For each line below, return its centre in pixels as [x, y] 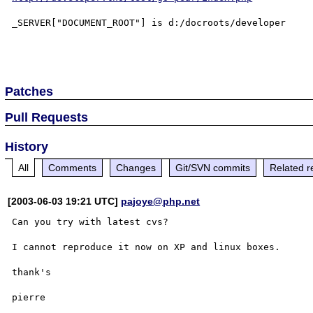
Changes [136, 167]
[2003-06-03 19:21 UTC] [65, 201]
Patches [29, 91]
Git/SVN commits [213, 167]
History [27, 146]
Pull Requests [47, 117]
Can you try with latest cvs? [90, 221]
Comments [73, 167]
